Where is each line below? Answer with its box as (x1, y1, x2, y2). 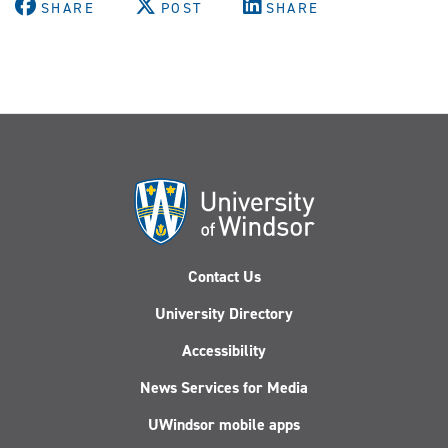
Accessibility (182, 339, 266, 361)
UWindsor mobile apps (148, 413, 300, 435)
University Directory (155, 302, 293, 324)
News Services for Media (140, 376, 308, 398)
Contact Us (187, 265, 261, 287)
